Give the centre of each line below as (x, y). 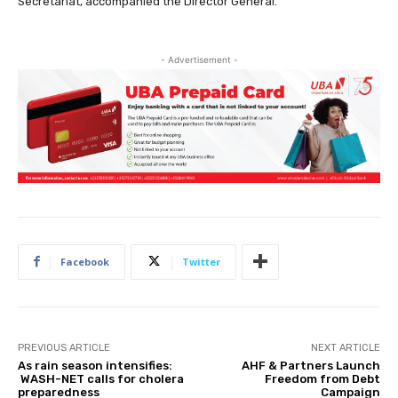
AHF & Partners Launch (310, 365)
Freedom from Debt (322, 378)
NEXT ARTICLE (345, 347)
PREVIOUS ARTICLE (64, 347)
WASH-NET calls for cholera (101, 378)
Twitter (201, 261)
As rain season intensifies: (95, 365)
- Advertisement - (199, 60)
